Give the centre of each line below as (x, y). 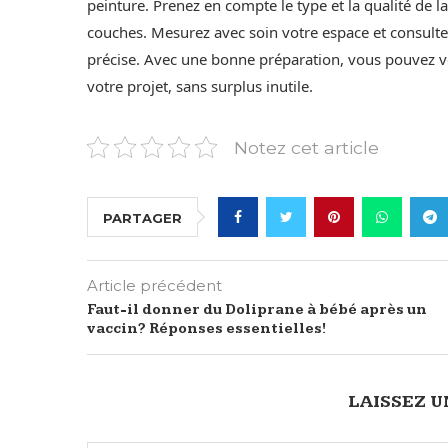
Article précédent (154, 285)
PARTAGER (142, 217)
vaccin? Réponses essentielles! (206, 328)
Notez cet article (306, 147)
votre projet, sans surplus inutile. (200, 85)
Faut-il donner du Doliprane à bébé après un (257, 309)
